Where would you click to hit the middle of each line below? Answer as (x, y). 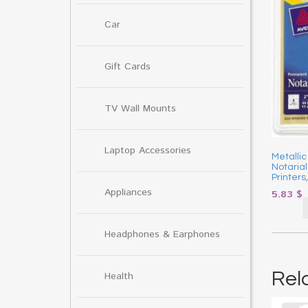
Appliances (128, 192)
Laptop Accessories (148, 150)
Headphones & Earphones (162, 234)
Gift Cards (128, 66)
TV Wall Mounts (140, 108)
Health (119, 276)
